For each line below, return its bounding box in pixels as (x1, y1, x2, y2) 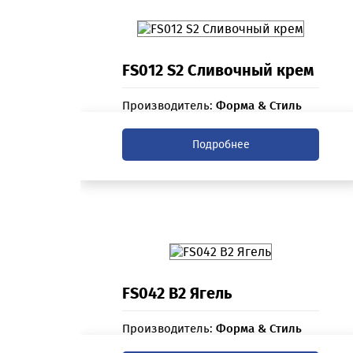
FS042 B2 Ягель (122, 284, 232, 303)
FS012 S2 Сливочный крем (122, 61, 314, 80)
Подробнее (191, 138, 250, 152)
